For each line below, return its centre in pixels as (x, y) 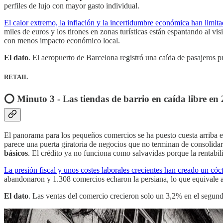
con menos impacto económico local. (62, 40)
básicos (16, 153)
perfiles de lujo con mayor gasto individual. (72, 5)
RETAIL (16, 77)
